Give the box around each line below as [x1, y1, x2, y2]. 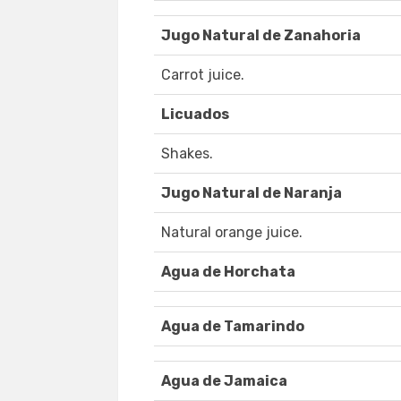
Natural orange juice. [161, 224, 303, 242]
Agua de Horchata [161, 263, 295, 281]
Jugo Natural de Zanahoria [161, 27, 361, 45]
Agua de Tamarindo [161, 318, 304, 336]
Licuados [161, 106, 229, 124]
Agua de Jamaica [161, 372, 287, 390]
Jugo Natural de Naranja [161, 184, 342, 202]
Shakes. [161, 145, 213, 163]
